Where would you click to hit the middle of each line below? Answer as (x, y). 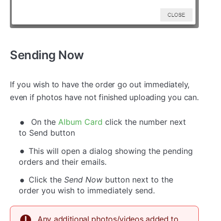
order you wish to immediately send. (87, 191)
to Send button (47, 133)
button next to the (138, 180)
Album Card (80, 122)
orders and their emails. (63, 162)
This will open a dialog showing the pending (111, 151)
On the (43, 122)
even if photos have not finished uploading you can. (104, 97)
